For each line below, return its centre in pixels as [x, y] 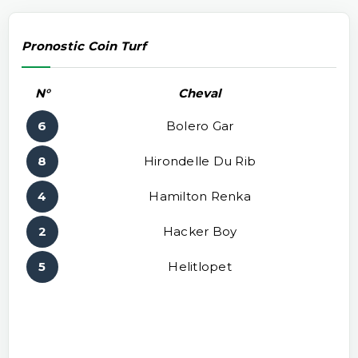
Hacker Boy [200, 231]
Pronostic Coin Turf [84, 46]
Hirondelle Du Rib [200, 161]
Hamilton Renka [200, 196]
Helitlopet [200, 266]
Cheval [200, 93]
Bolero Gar [200, 125]
